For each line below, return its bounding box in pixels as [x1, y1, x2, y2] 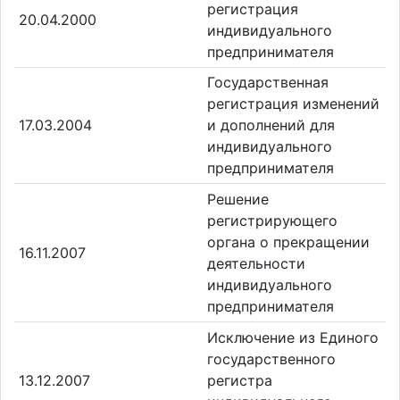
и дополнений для [207, 116, 335, 135]
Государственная [207, 73, 329, 92]
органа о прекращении [207, 232, 370, 251]
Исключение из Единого [207, 328, 379, 346]
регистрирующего [207, 211, 337, 229]
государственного [207, 349, 336, 368]
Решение [207, 189, 269, 208]
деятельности [207, 254, 305, 272]
